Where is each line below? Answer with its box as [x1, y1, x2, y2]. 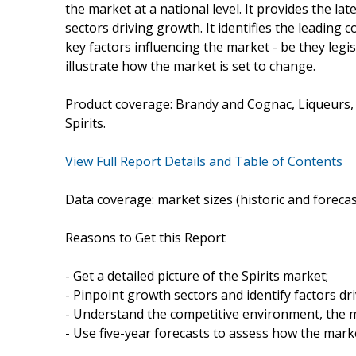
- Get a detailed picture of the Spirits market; [65, 266, 328, 284]
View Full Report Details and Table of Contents [65, 152, 342, 170]
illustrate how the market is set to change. [65, 56, 315, 75]
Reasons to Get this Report [65, 228, 226, 246]
